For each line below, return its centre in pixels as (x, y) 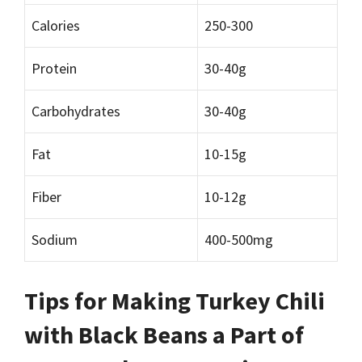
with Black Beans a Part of (164, 335)
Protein (54, 68)
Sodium (55, 240)
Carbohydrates (76, 111)
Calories (56, 25)
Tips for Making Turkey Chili (175, 301)
